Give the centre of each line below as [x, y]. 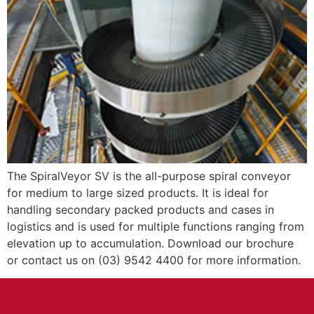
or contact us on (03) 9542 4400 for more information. [154, 260]
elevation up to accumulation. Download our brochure [150, 243]
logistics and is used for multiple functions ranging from [156, 226]
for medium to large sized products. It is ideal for [138, 192]
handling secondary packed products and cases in [141, 209]
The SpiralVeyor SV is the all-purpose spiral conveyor [149, 176]
